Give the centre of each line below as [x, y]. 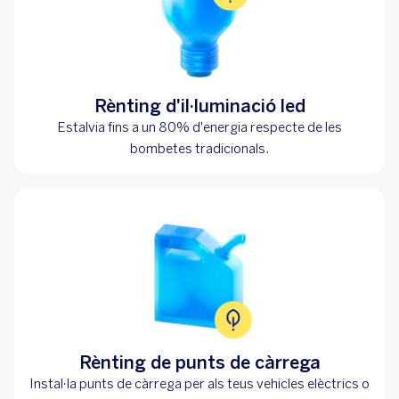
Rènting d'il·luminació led [199, 106]
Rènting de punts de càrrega [199, 362]
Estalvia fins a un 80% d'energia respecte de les [199, 127]
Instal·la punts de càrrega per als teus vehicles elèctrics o [199, 383]
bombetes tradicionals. [199, 148]
